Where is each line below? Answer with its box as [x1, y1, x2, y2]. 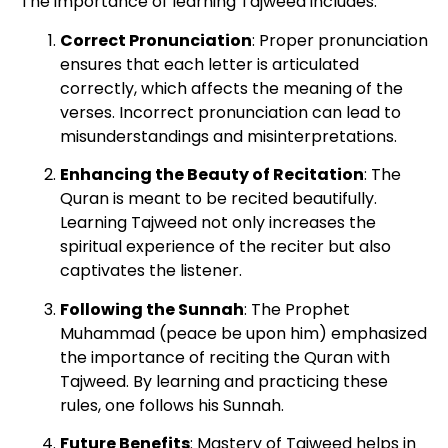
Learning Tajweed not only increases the [60, 211, 376, 235]
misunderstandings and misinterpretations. [60, 124, 397, 148]
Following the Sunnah [60, 297, 244, 321]
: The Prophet [244, 297, 350, 321]
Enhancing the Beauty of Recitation [60, 163, 364, 187]
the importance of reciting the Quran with [60, 345, 390, 369]
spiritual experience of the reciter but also [60, 235, 391, 259]
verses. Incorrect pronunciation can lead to [60, 100, 401, 124]
